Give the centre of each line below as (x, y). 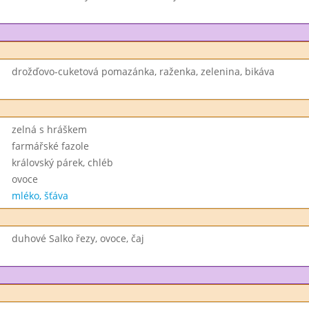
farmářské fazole (50, 146)
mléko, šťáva (40, 196)
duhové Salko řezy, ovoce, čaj (78, 238)
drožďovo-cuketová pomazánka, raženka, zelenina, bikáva (143, 71)
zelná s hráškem (49, 129)
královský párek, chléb (62, 162)
